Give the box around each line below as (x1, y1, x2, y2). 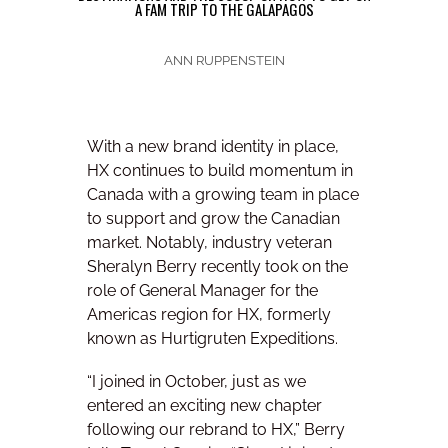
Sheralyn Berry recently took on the (87, 257, 348, 277)
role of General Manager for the (87, 281, 318, 301)
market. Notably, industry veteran (87, 233, 332, 253)
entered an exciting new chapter (87, 396, 322, 416)
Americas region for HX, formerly (87, 305, 331, 325)
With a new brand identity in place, (87, 137, 339, 157)
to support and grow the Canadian (87, 209, 340, 229)
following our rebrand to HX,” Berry (87, 420, 345, 440)
